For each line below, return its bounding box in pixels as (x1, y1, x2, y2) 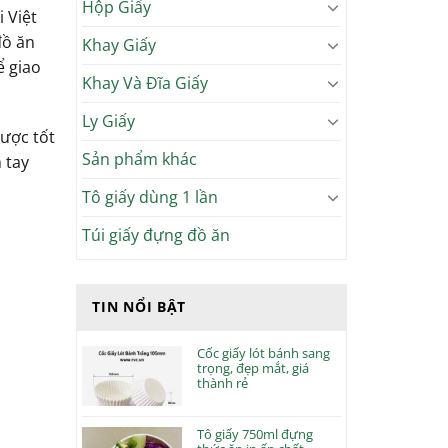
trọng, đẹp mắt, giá (197, 358, 310, 377)
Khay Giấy (82, 33, 157, 56)
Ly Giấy (82, 109, 136, 132)
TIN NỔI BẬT (92, 296, 187, 316)
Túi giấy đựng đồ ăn (82, 223, 231, 246)
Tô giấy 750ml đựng (197, 424, 314, 443)
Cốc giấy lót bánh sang (197, 343, 331, 362)
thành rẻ (197, 373, 249, 392)
